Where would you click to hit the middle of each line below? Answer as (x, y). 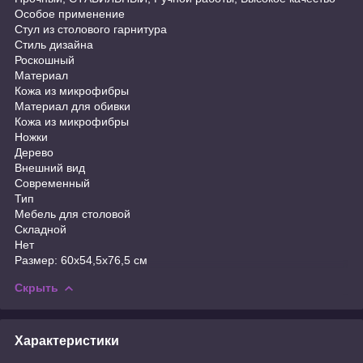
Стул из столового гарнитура (91, 29)
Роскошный (45, 60)
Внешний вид (50, 167)
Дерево (34, 152)
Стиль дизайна (54, 44)
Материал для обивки (73, 106)
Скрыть (36, 287)
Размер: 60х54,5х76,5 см (81, 260)
